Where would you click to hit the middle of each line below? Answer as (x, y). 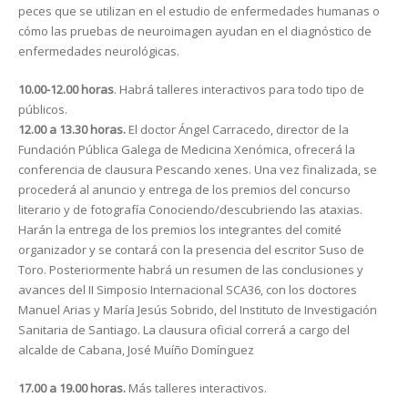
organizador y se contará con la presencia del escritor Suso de (191, 250)
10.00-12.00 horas (66, 90)
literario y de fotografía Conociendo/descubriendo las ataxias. (190, 210)
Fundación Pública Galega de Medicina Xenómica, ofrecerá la (187, 150)
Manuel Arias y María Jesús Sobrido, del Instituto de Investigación (198, 310)
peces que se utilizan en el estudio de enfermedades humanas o (199, 11)
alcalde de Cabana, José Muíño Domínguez (136, 350)
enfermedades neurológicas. (99, 51)
